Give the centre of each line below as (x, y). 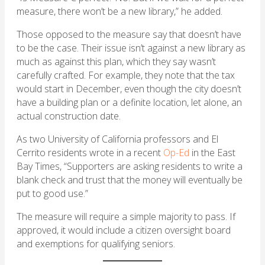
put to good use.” (52, 194)
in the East (212, 153)
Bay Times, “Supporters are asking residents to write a (130, 167)
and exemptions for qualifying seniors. (97, 244)
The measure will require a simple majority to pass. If (126, 217)
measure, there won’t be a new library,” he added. (121, 12)
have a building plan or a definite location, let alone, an (129, 103)
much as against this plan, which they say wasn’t (116, 62)
